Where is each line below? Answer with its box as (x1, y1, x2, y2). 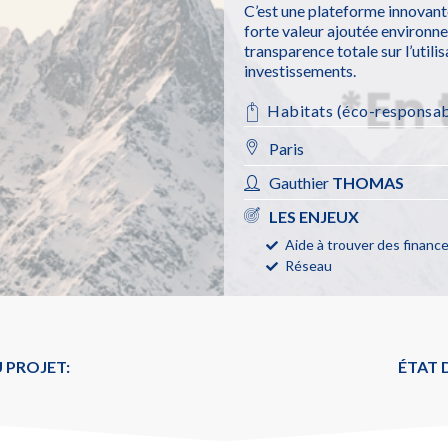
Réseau (285, 256, 333, 274)
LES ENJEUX (269, 206, 360, 226)
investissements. (244, 61, 357, 81)
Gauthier (269, 172, 333, 192)
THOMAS (332, 172, 405, 192)
